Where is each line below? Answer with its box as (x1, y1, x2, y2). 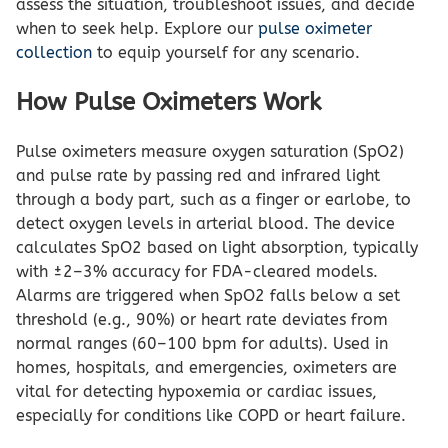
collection (16, 42, 92, 62)
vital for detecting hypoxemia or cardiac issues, (16, 382, 377, 402)
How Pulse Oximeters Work (16, 88, 321, 117)
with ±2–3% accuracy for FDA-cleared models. (16, 262, 378, 282)
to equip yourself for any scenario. (92, 42, 360, 62)
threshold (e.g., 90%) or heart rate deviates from (16, 310, 388, 330)
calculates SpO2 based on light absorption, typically (16, 238, 418, 258)
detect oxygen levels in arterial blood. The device (16, 214, 395, 234)
